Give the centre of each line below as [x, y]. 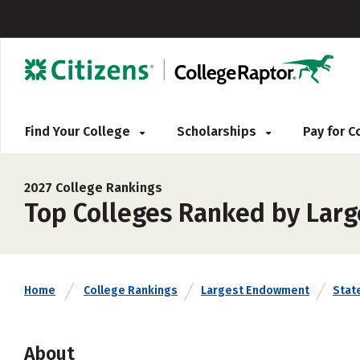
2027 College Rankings [93, 188]
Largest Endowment [255, 290]
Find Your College [79, 131]
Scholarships [218, 131]
